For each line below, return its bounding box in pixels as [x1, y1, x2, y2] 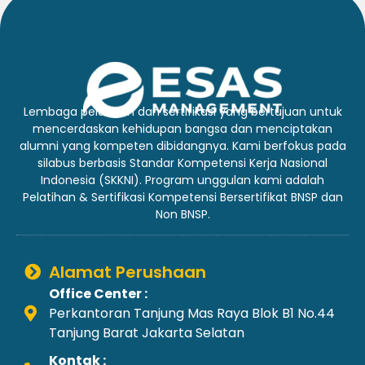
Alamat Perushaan [49, 261, 206, 284]
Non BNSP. [155, 205, 210, 222]
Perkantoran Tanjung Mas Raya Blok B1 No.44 [49, 304, 335, 323]
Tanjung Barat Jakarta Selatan [49, 323, 244, 343]
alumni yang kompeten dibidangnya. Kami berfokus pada [19, 137, 346, 154]
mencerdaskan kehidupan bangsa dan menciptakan [33, 120, 332, 137]
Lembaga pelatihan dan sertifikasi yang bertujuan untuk [23, 103, 342, 120]
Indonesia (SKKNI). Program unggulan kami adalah [41, 171, 324, 188]
